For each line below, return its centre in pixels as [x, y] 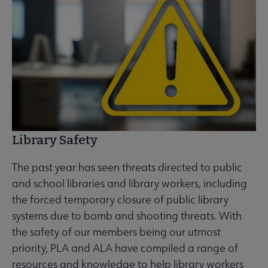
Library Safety [55, 140]
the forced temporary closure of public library [120, 200]
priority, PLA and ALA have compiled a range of [125, 248]
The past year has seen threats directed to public [127, 167]
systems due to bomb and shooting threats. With [127, 216]
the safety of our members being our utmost [116, 232]
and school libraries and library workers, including [130, 184]
